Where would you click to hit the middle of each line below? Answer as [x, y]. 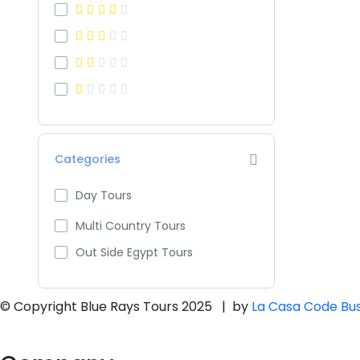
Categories [88, 159]
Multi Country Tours [131, 226]
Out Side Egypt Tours [134, 252]
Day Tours [104, 195]
